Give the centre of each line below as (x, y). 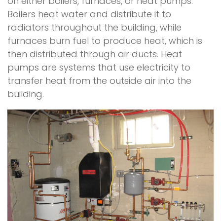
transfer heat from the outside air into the (99, 80)
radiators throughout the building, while (94, 27)
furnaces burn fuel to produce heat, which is (105, 40)
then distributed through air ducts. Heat (95, 54)
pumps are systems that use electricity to (99, 67)
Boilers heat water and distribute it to (89, 14)
